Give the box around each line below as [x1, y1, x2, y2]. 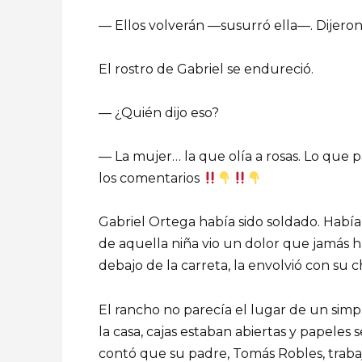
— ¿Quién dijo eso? [99, 105, 219, 121]
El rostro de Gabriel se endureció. [99, 61, 314, 77]
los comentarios [99, 170, 203, 187]
